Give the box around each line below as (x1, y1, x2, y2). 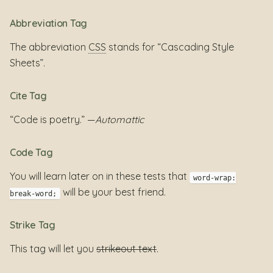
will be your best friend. (60, 186, 166, 199)
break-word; (10, 189, 57, 198)
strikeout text (96, 243, 157, 255)
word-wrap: (193, 173, 236, 182)
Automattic (95, 113, 144, 126)
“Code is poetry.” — (10, 113, 95, 126)
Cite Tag (10, 90, 47, 102)
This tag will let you (10, 243, 96, 255)
